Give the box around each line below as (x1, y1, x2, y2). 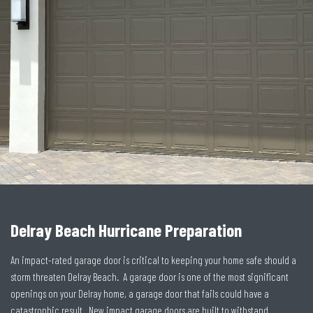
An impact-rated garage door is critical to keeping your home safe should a (10, 253, 296, 266)
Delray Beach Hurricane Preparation (10, 219, 242, 240)
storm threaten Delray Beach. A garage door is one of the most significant (10, 270, 289, 283)
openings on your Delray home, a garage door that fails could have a (10, 286, 269, 300)
